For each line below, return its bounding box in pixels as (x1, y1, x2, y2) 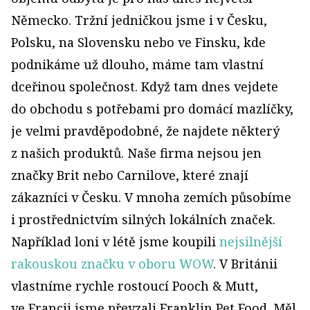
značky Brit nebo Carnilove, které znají (11, 167, 248, 183)
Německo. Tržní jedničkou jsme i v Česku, (11, 12, 267, 28)
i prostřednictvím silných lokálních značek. (11, 211, 275, 228)
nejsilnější (219, 233, 282, 250)
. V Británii (213, 255, 277, 272)
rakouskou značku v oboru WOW (11, 255, 213, 272)
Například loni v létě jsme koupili (11, 233, 219, 250)
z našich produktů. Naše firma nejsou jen (11, 145, 262, 161)
